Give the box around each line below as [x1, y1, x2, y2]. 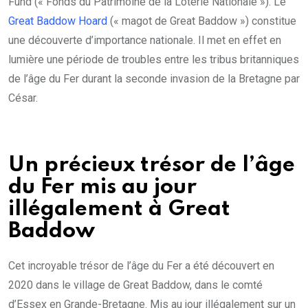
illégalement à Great [8, 198, 230, 220]
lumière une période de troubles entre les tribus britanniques [8, 52, 299, 66]
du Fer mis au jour [8, 176, 197, 198]
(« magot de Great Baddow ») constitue [107, 14, 296, 27]
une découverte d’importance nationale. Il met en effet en [8, 33, 281, 47]
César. [8, 91, 38, 104]
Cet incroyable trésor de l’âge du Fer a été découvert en [8, 258, 274, 272]
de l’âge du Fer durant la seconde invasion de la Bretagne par [8, 71, 300, 85]
